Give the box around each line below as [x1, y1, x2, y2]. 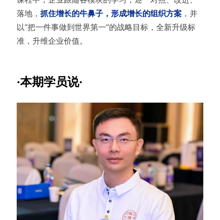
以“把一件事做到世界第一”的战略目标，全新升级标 [16, 22, 195, 32]
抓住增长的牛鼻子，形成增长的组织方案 [40, 8, 182, 18]
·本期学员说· [16, 74, 82, 89]
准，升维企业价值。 [16, 35, 87, 46]
